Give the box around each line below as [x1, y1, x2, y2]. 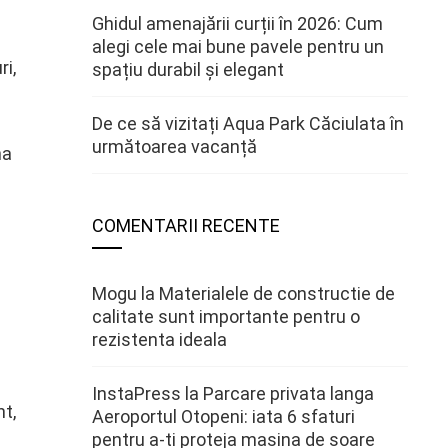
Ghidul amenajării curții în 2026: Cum [92, 13, 383, 34]
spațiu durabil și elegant [92, 59, 284, 80]
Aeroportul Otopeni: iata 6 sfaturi [92, 406, 355, 427]
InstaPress [92, 383, 181, 404]
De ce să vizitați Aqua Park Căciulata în [92, 113, 404, 134]
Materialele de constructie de [159, 283, 395, 304]
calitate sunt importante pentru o [92, 306, 360, 327]
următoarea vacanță [92, 136, 257, 157]
